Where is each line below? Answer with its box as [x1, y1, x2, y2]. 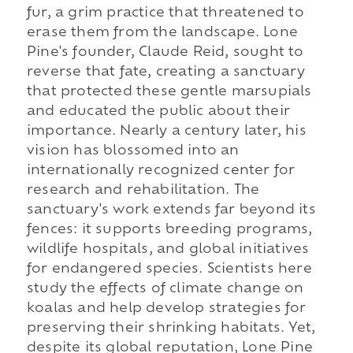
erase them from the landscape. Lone [26, 27, 298, 40]
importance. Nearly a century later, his [26, 125, 307, 139]
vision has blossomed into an [26, 145, 240, 158]
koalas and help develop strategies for [26, 303, 307, 316]
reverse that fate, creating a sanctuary [26, 66, 305, 80]
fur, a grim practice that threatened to [26, 7, 304, 20]
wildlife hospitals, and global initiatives [26, 243, 310, 257]
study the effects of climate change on [26, 283, 304, 296]
